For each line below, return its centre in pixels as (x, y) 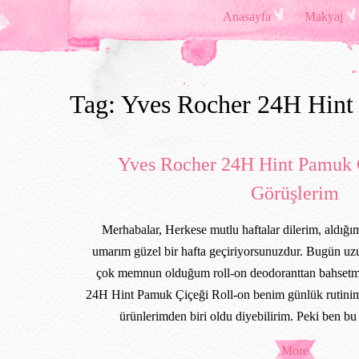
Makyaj (323, 16)
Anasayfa (246, 16)
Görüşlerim (294, 193)
